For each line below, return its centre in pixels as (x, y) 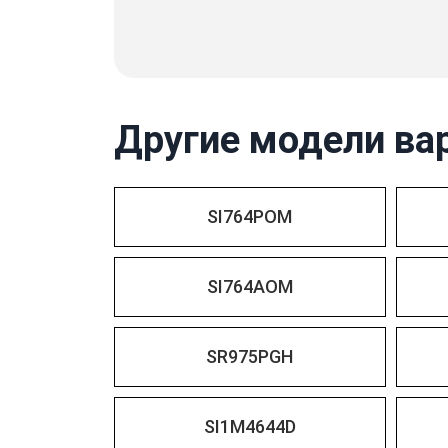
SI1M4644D (249, 426)
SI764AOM (249, 286)
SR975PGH (250, 356)
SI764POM (250, 216)
